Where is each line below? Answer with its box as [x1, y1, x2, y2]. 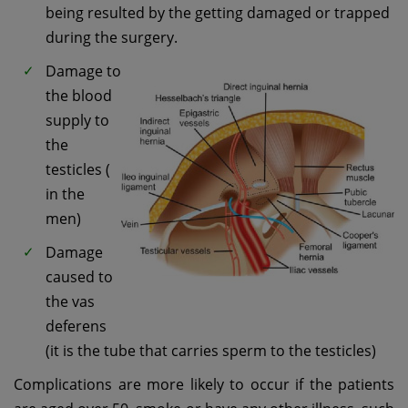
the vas [46, 291, 95, 311]
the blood [46, 85, 112, 106]
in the [46, 183, 85, 204]
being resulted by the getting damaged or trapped [46, 2, 390, 23]
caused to [46, 266, 113, 287]
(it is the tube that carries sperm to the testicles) [46, 340, 376, 361]
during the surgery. [46, 26, 178, 47]
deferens [46, 315, 107, 336]
